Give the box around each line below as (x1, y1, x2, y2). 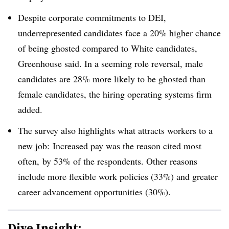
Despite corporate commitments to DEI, (18, 11, 166, 24)
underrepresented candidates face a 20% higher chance (18, 26, 221, 39)
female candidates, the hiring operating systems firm (18, 87, 212, 100)
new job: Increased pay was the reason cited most (18, 139, 201, 152)
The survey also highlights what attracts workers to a (18, 124, 213, 136)
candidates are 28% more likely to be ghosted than (18, 72, 205, 85)
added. (18, 103, 42, 116)
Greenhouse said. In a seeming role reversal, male (18, 57, 203, 70)
